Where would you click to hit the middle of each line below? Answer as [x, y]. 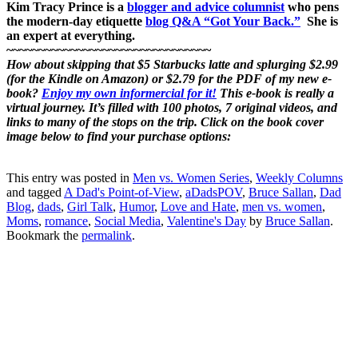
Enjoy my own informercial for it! [129, 93]
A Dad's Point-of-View [121, 192]
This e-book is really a [275, 93]
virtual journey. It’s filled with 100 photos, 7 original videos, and [172, 107]
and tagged [35, 192]
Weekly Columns [299, 177]
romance [66, 221]
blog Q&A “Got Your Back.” [223, 21]
